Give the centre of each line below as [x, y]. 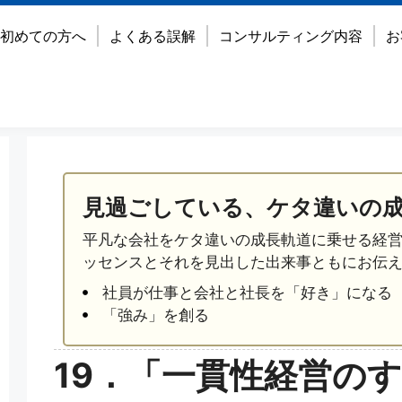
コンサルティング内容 [290, 36]
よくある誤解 [152, 36]
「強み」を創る [156, 315]
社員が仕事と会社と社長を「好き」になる [248, 292]
